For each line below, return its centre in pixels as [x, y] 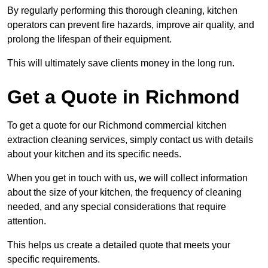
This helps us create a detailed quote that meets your [119, 245]
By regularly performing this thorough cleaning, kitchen [122, 10]
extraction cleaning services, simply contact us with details [130, 139]
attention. [27, 221]
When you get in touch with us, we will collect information [127, 178]
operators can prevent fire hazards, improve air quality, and [131, 25]
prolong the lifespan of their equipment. [89, 39]
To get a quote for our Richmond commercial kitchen [117, 125]
